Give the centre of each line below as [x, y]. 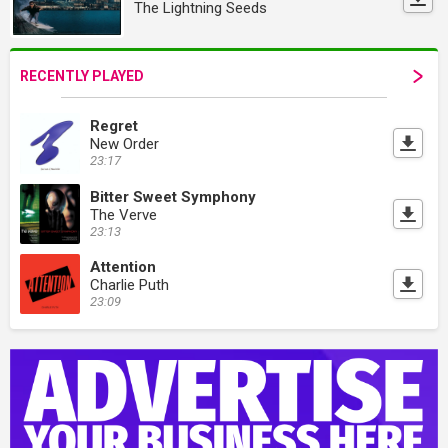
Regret [114, 126]
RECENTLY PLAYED [82, 76]
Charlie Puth [129, 284]
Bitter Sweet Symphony [173, 196]
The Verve [123, 214]
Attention [123, 266]
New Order [124, 144]
